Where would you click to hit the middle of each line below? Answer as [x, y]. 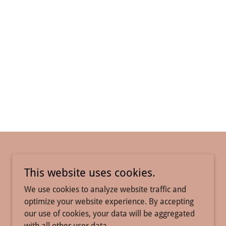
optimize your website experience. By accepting [109, 202]
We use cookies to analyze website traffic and [105, 189]
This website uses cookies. [90, 173]
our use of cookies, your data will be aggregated [109, 214]
